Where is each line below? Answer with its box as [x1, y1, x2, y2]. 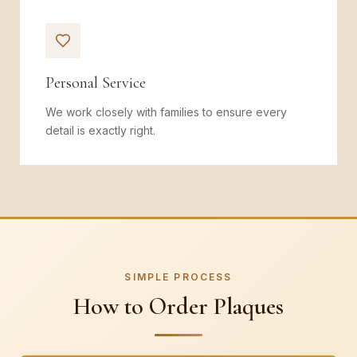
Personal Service [45, 73, 146, 92]
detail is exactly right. [45, 124, 155, 137]
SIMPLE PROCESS [124, 271, 233, 283]
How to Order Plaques [73, 292, 284, 321]
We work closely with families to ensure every [45, 105, 287, 119]
